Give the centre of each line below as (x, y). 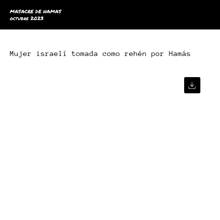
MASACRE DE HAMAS (36, 11)
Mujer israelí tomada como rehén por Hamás (100, 53)
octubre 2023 (27, 18)
